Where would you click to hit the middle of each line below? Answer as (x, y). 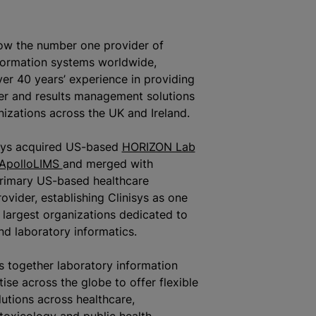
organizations (79, 214)
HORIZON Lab (158, 147)
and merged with (108, 164)
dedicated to (151, 214)
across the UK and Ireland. (117, 113)
